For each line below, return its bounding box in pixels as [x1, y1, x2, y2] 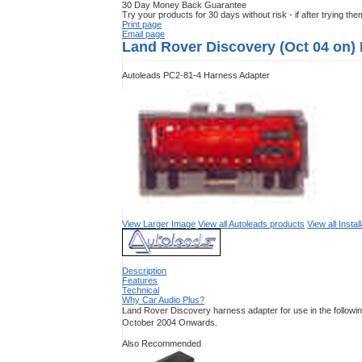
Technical [122, 285, 159, 295]
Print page [122, 19, 162, 29]
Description [122, 266, 166, 276]
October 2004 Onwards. [122, 318, 217, 327]
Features [122, 276, 158, 285]
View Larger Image [122, 219, 196, 229]
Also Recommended [122, 339, 201, 348]
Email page [122, 29, 165, 39]
